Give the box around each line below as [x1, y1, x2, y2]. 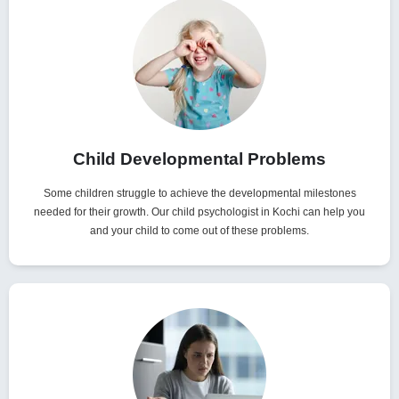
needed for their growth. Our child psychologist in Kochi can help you [34, 206, 365, 219]
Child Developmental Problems [73, 150, 326, 169]
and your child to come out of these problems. [90, 224, 309, 238]
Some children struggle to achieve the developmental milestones [43, 187, 356, 200]
